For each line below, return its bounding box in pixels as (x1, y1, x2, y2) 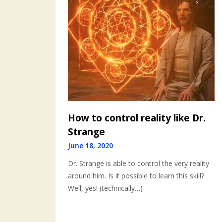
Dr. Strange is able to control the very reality (68, 158, 209, 168)
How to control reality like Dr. (68, 111, 206, 124)
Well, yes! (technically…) (68, 183, 143, 193)
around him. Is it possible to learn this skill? (68, 170, 204, 180)
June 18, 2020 (68, 140, 113, 150)
